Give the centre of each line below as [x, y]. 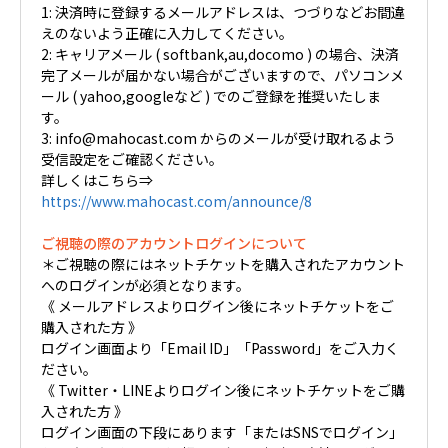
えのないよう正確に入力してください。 [167, 32]
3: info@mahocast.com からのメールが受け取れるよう [218, 137]
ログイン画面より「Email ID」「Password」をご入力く [220, 347]
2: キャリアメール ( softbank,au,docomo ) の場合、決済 [220, 53]
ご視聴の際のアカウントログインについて [174, 242]
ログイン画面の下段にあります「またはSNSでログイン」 [222, 431]
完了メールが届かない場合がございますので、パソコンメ [222, 74]
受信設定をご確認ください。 [132, 158]
